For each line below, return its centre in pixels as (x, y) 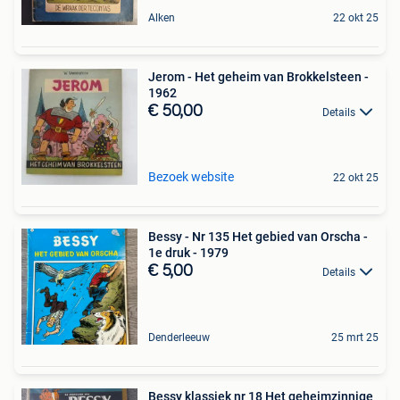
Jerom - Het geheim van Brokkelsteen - (258, 76)
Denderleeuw (179, 337)
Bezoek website (191, 176)
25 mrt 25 (355, 337)
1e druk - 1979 (188, 252)
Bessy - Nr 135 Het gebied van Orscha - (256, 236)
